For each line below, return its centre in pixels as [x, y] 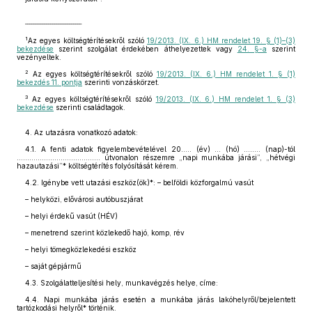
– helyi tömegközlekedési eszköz [81, 249]
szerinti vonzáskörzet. [121, 82]
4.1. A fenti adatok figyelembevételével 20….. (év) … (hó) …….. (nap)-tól [160, 149]
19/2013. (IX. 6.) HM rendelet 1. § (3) [226, 99]
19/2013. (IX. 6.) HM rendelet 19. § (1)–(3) [221, 40]
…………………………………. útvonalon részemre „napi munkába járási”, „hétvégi [156, 157]
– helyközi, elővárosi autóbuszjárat [84, 199]
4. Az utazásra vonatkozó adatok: [81, 132]
